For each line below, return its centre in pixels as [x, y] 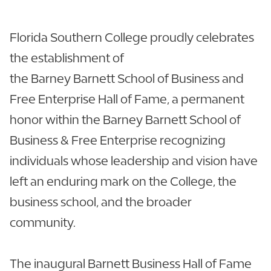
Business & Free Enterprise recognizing [118, 140]
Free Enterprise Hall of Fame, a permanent [127, 99]
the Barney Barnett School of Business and [127, 79]
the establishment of [67, 58]
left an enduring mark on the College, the [123, 181]
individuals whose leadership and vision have [134, 161]
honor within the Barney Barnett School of [125, 120]
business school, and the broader [101, 202]
